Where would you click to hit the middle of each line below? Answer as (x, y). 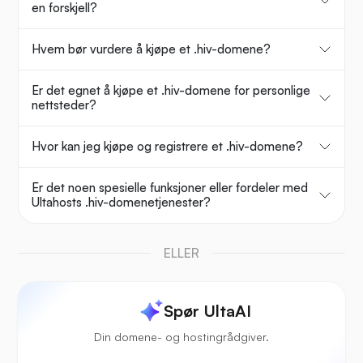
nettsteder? (64, 105)
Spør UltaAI (207, 311)
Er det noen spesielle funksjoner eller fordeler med (170, 188)
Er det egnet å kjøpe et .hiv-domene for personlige (171, 91)
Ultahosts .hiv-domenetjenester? (121, 203)
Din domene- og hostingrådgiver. (181, 337)
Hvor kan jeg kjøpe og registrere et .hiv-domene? (167, 147)
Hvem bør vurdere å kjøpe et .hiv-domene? (151, 49)
